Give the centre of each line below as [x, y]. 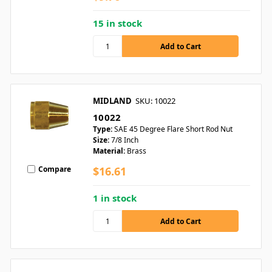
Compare [55, 169]
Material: [109, 151]
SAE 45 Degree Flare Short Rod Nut [173, 129]
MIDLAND [112, 101]
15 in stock [117, 23]
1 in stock [115, 198]
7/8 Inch [125, 140]
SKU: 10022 [155, 101]
